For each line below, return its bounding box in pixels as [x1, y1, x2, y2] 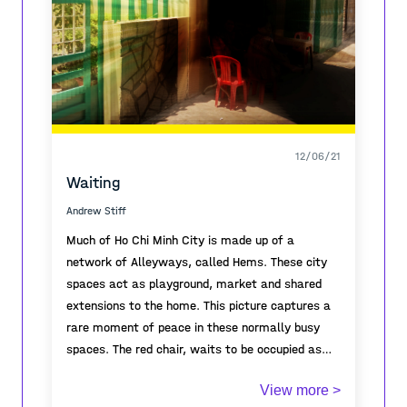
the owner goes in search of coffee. [66, 363, 263, 379]
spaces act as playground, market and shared [66, 276, 322, 292]
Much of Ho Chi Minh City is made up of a [66, 233, 294, 248]
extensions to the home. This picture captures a [66, 298, 331, 313]
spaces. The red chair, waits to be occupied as [66, 342, 322, 357]
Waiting [66, 174, 121, 193]
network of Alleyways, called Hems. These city [66, 254, 327, 270]
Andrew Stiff [66, 204, 126, 217]
